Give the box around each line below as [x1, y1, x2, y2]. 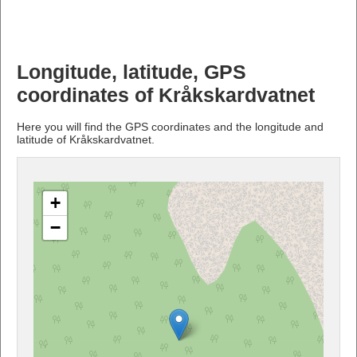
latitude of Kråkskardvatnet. [17, 132, 155, 146]
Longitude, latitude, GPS [17, 61, 246, 83]
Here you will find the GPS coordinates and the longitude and [17, 120, 324, 133]
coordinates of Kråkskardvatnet [17, 84, 315, 106]
